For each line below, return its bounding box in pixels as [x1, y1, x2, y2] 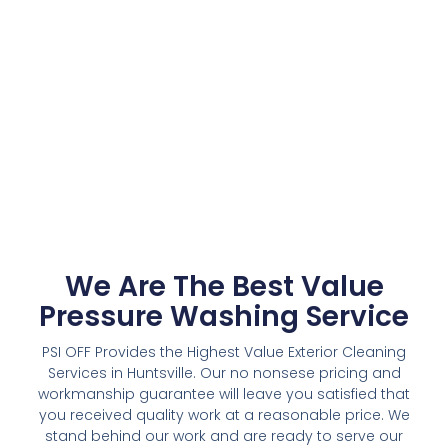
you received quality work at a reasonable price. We [38, 405, 410, 426]
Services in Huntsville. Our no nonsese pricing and [47, 363, 401, 384]
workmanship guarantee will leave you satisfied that [38, 384, 410, 405]
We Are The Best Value [64, 267, 384, 307]
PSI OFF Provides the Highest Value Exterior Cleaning [42, 342, 406, 363]
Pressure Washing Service [39, 297, 409, 337]
